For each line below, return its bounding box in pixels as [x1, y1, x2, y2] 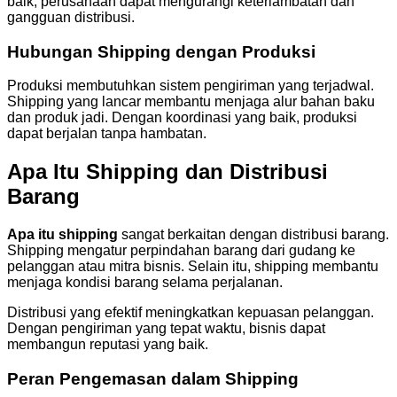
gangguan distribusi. [7, 9, 135, 25]
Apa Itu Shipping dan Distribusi [7, 160, 328, 184]
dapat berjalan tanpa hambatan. [7, 126, 206, 142]
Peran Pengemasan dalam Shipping [7, 369, 299, 388]
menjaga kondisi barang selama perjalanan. [7, 275, 283, 291]
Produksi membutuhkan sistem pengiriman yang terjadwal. [7, 78, 374, 94]
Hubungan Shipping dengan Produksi [7, 42, 315, 61]
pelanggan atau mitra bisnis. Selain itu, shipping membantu [7, 259, 378, 275]
